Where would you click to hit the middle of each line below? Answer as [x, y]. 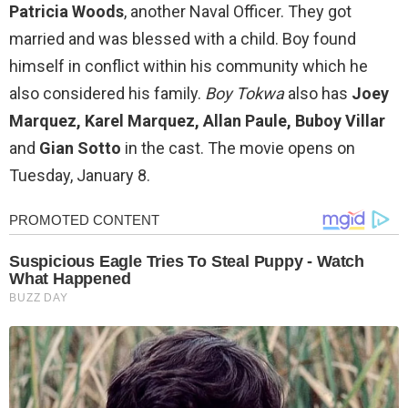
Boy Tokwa [245, 94]
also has [318, 94]
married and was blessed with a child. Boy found [183, 39]
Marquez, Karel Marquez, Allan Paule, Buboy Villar [197, 121]
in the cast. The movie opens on [240, 148]
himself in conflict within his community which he [189, 66]
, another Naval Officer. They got [238, 12]
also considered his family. [107, 94]
